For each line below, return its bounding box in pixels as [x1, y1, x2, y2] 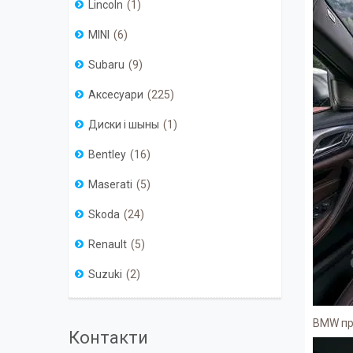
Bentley [88, 148, 126, 162]
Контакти [69, 328, 148, 348]
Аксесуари [88, 88, 143, 102]
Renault [88, 238, 127, 251]
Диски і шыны [88, 118, 159, 132]
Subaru [88, 58, 124, 72]
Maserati [88, 178, 132, 191]
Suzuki [88, 268, 122, 281]
